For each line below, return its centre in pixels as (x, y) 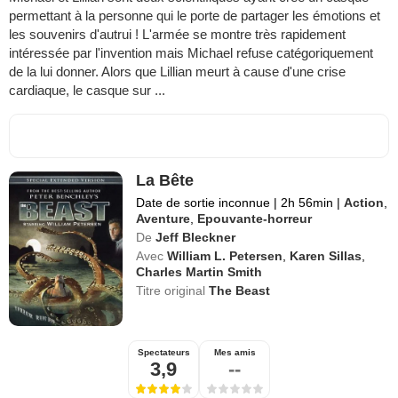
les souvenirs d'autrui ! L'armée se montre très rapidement (177, 35)
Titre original (173, 291)
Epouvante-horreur (255, 219)
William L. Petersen (225, 256)
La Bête (165, 181)
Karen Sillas (326, 256)
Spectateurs (163, 353)
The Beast (240, 291)
